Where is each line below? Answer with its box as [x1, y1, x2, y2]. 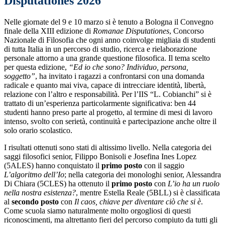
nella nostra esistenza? [4, 188, 76, 197]
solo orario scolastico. [4, 126, 72, 135]
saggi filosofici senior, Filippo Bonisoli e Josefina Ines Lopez [4, 152, 196, 161]
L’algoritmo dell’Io [4, 170, 64, 179]
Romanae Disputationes [93, 27, 169, 36]
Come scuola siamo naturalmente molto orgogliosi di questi [4, 206, 191, 215]
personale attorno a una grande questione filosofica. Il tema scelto [4, 54, 210, 63]
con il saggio [142, 161, 184, 170]
